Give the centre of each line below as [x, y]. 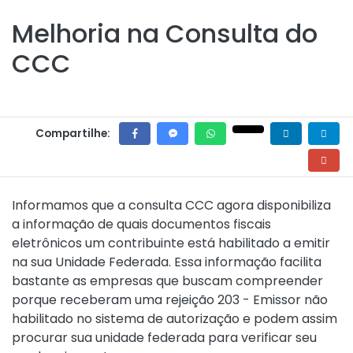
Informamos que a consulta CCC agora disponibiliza [171, 205]
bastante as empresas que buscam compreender [167, 281]
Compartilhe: [73, 134]
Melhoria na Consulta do [165, 33]
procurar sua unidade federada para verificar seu [164, 338]
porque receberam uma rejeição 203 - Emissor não [170, 300]
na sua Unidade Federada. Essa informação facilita [167, 262]
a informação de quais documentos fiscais [141, 224]
